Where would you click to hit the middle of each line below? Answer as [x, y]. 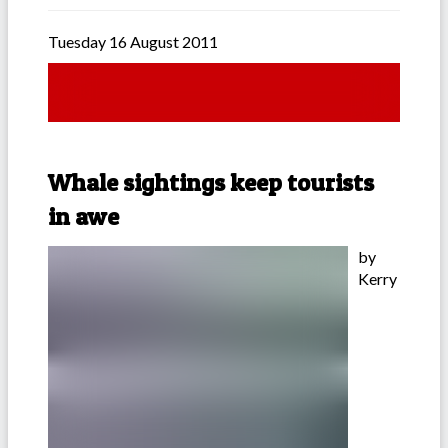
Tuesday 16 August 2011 [133, 42]
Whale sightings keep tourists [211, 183]
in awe [83, 217]
